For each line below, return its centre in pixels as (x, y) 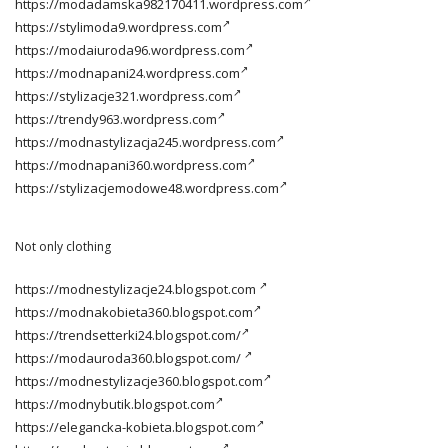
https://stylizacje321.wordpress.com (124, 95)
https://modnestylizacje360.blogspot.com (139, 380)
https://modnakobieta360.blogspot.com (134, 311)
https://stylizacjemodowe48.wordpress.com (147, 187)
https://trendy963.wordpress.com (116, 118)
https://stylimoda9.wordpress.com (118, 26)
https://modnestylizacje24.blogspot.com (137, 288)
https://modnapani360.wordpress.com (131, 164)
